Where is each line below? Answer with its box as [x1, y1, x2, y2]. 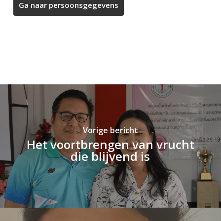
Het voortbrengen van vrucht [26, 136, 194, 152]
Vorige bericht [82, 124, 138, 136]
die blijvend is [71, 147, 150, 164]
